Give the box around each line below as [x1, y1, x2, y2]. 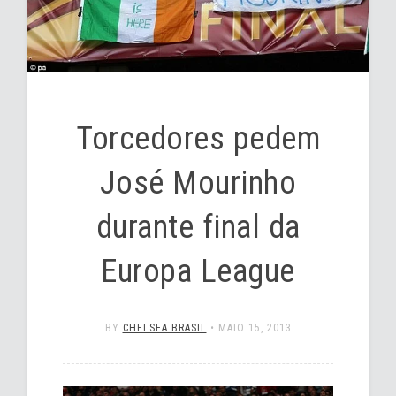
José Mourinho [99, 164, 297, 202]
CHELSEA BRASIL [122, 322, 207, 335]
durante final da [95, 209, 301, 247]
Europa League [101, 253, 295, 291]
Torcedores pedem [76, 120, 320, 158]
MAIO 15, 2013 [217, 322, 292, 335]
